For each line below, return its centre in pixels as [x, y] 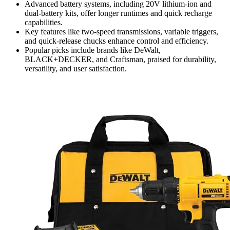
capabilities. [44, 22]
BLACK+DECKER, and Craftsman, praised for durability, [120, 59]
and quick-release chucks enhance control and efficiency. [117, 41]
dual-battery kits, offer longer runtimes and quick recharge [118, 13]
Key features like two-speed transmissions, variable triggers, [121, 31]
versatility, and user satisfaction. [76, 68]
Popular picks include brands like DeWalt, [93, 50]
